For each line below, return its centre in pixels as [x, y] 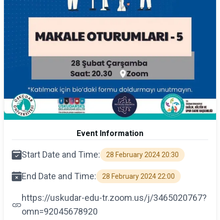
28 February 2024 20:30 [142, 154]
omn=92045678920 [60, 211]
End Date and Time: [59, 176]
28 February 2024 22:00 [138, 176]
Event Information [110, 133]
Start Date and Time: [61, 154]
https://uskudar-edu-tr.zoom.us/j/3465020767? [114, 197]
